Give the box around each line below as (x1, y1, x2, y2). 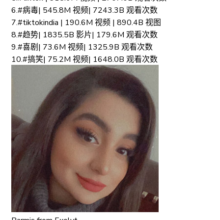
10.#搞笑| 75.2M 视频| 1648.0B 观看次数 (11, 54, 158, 65)
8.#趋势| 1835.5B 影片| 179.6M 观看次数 (11, 29, 158, 40)
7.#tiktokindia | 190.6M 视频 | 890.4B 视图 (11, 17, 161, 28)
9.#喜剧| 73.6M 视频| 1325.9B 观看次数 (11, 41, 153, 53)
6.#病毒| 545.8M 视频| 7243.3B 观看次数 (11, 4, 158, 16)
